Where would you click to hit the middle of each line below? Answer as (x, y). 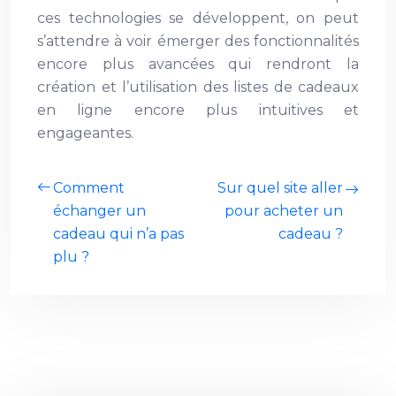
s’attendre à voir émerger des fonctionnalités (198, 41)
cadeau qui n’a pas (118, 234)
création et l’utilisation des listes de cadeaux (198, 87)
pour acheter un (284, 211)
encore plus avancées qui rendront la (198, 64)
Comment (89, 188)
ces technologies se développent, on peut (198, 18)
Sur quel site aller (280, 188)
